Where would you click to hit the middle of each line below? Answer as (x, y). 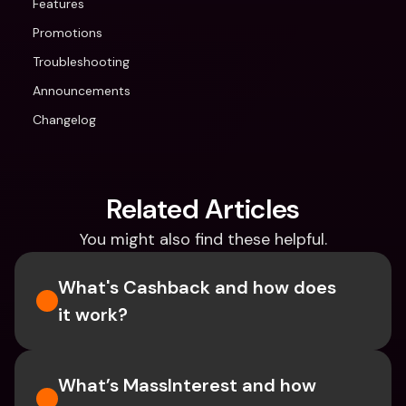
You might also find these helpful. (203, 239)
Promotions (68, 33)
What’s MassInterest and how (187, 385)
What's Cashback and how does (197, 287)
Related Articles (203, 209)
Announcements (82, 91)
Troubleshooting (81, 62)
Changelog (64, 120)
